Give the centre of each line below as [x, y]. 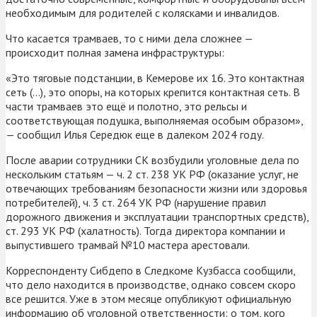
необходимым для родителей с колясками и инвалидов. [143, 12]
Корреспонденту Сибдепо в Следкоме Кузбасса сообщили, [150, 270]
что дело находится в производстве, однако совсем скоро [151, 284]
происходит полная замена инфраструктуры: [115, 52]
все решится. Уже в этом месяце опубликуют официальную [149, 298]
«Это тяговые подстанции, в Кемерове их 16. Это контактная [155, 77]
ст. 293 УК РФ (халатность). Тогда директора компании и [145, 230]
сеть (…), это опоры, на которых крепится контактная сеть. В [153, 92]
